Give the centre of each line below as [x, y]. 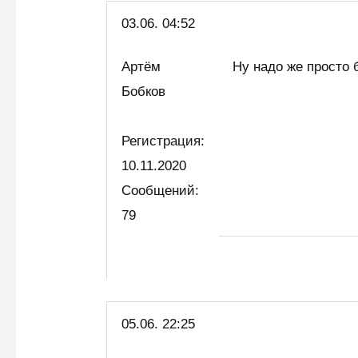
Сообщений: [161, 190]
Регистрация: [163, 141]
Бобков [148, 91]
